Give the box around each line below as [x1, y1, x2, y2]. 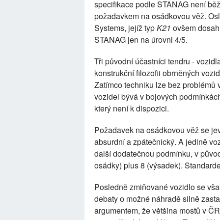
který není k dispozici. [94, 103, 169, 114]
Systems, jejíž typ [94, 22, 157, 33]
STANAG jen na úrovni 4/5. [94, 34, 188, 45]
